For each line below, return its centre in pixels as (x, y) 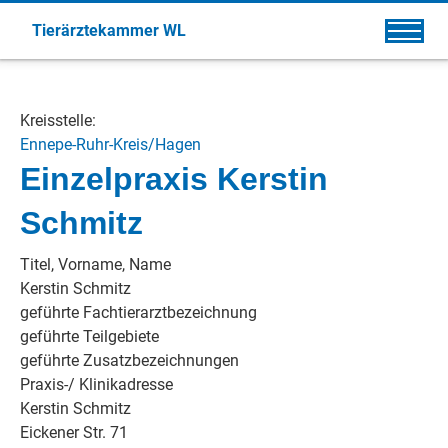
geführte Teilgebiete (89, 336)
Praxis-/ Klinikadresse (96, 384)
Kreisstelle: (58, 120)
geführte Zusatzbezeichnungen (129, 360)
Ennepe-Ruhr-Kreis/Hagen (110, 144)
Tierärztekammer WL (109, 30)
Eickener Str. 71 (74, 432)
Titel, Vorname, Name (95, 264)
